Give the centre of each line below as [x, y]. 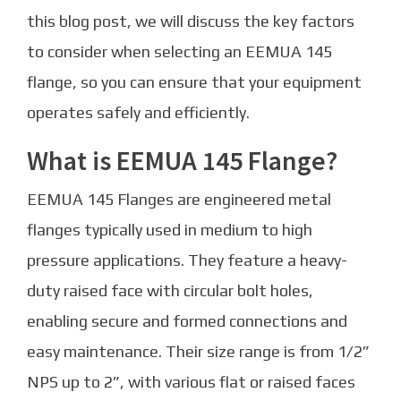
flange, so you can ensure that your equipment [194, 82]
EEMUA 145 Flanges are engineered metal [179, 200]
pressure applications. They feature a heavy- [187, 260]
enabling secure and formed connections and [187, 321]
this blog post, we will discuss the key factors [191, 21]
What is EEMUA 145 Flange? [182, 161]
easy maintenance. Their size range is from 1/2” [198, 352]
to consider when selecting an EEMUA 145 [179, 52]
